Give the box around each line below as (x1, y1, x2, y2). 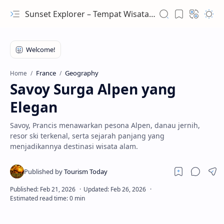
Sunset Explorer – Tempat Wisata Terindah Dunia (25, 8, 149, 19)
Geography (65, 68, 98, 77)
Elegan (10, 97, 57, 116)
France (36, 68, 56, 77)
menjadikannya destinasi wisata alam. (10, 141, 138, 151)
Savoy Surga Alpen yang (10, 79, 176, 98)
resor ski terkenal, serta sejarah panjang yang (10, 131, 164, 140)
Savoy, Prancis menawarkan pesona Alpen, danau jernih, (10, 120, 200, 130)
